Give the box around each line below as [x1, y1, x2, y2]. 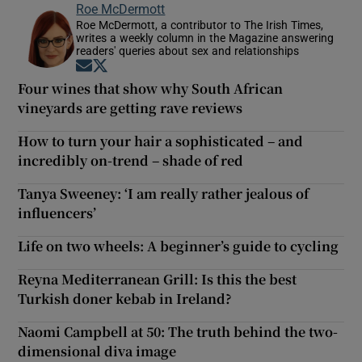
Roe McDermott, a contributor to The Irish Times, [76, 19, 324, 31]
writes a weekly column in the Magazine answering [76, 32, 335, 44]
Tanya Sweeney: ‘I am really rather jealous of [18, 183, 309, 203]
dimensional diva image [18, 341, 177, 360]
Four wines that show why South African [18, 78, 284, 98]
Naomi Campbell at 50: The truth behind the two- [18, 322, 339, 341]
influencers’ [18, 203, 97, 222]
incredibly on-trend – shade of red [18, 150, 244, 170]
